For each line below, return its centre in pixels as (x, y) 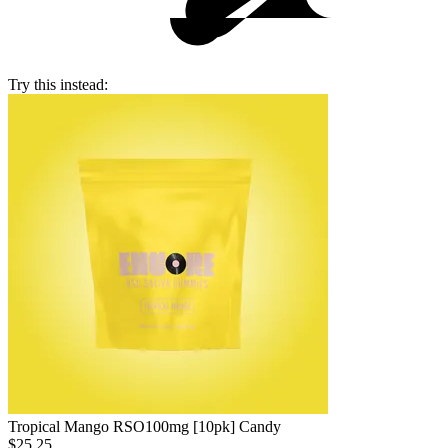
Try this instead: (58, 85)
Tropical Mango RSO (76, 427)
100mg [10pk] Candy (213, 427)
